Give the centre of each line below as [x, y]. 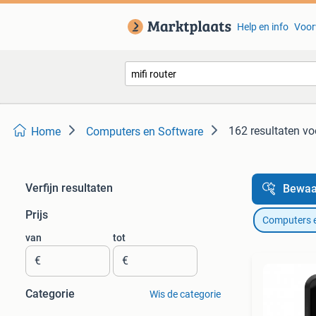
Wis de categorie [185, 294]
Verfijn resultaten [69, 188]
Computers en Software [145, 132]
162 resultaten [264, 131]
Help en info [262, 27]
